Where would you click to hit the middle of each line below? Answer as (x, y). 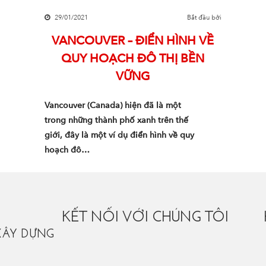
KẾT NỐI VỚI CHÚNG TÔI (145, 218)
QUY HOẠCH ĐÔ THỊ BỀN (133, 58)
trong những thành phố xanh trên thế (116, 120)
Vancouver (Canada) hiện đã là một (113, 105)
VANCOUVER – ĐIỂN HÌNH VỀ (133, 41)
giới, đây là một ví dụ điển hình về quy (119, 135)
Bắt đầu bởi (205, 18)
